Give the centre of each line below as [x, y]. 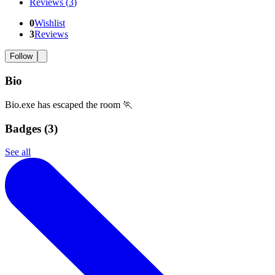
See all [18, 152]
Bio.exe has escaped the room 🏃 [69, 104]
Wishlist [50, 23]
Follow [21, 56]
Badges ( [26, 128]
